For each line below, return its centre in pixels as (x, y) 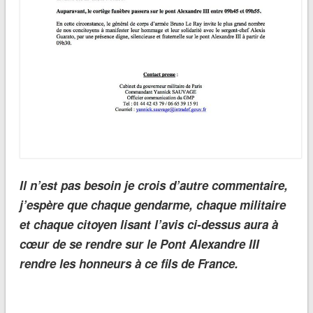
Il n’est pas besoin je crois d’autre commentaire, (153, 185)
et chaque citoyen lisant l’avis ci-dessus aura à (148, 224)
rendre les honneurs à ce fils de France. (129, 263)
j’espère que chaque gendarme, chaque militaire (152, 204)
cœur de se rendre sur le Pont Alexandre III (139, 243)
